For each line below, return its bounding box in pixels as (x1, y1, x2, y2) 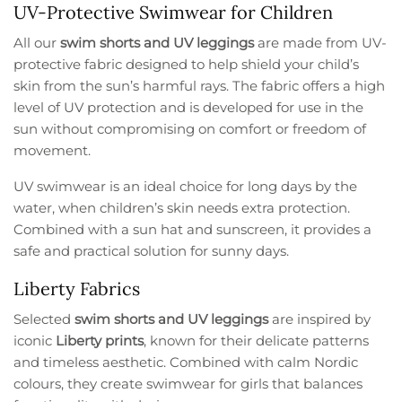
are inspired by (268, 310, 371, 328)
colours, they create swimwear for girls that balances (13, 374, 363, 392)
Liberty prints (56, 331, 144, 349)
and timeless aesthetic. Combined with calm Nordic (13, 353, 359, 371)
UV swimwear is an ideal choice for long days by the (13, 177, 358, 195)
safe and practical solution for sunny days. (13, 241, 290, 259)
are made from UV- (254, 33, 388, 51)
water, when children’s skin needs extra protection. (13, 198, 351, 216)
